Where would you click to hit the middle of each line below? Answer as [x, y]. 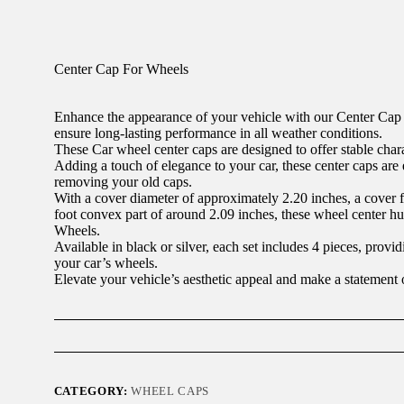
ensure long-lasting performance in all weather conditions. [218, 133]
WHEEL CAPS [170, 391]
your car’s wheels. [106, 263]
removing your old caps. [123, 182]
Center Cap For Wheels [121, 69]
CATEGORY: [92, 391]
